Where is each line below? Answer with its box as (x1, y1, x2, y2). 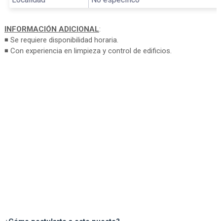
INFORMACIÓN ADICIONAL (4, 25, 99, 34)
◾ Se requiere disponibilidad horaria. (4, 36, 118, 45)
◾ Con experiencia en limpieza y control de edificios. (4, 46, 172, 56)
